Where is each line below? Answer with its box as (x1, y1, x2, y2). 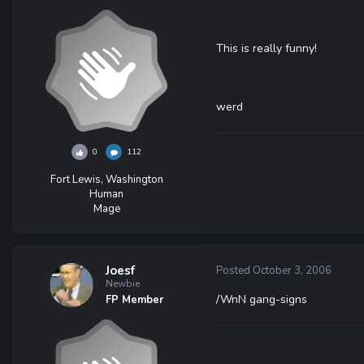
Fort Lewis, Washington (50, 172, 163, 187)
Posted (216, 263, 253, 278)
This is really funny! (216, 41, 317, 56)
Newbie (106, 277, 140, 290)
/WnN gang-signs (216, 292, 307, 307)
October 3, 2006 (253, 263, 331, 278)
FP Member (106, 292, 163, 307)
